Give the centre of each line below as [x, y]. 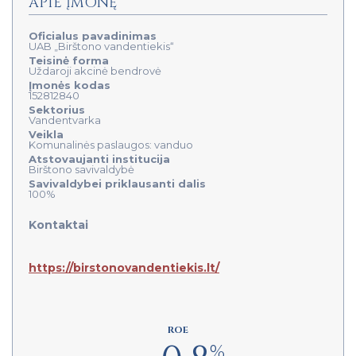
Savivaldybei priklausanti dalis [117, 183]
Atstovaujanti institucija [99, 159]
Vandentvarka [65, 120]
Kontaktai [58, 224]
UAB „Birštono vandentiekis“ [101, 46]
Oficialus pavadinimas [93, 35]
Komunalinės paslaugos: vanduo [111, 144]
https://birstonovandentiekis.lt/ [124, 267]
